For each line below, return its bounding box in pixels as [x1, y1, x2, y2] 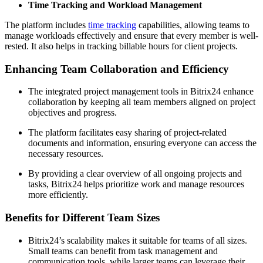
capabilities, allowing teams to [136, 19, 249, 30]
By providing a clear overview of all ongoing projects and [28, 168, 242, 179]
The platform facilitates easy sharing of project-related [28, 127, 227, 138]
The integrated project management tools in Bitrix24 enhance [28, 86, 254, 97]
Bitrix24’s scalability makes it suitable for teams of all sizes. [28, 235, 247, 245]
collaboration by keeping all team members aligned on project [28, 97, 255, 107]
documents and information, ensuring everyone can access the [28, 138, 257, 149]
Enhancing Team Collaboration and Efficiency [5, 62, 229, 75]
